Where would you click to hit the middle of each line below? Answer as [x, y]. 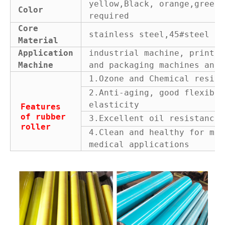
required [109, 16]
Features [41, 107]
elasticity [114, 105]
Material [38, 41]
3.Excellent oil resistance [154, 119]
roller [36, 127]
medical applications [139, 145]
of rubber [43, 117]
